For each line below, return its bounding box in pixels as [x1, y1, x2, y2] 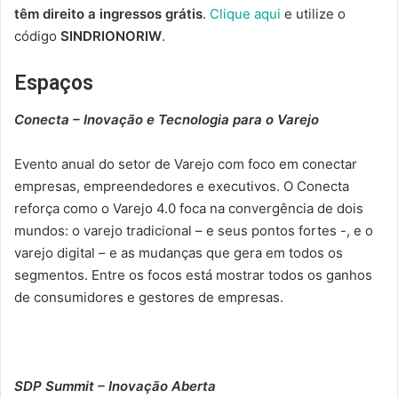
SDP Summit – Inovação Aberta [14, 377, 216, 394]
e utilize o [281, 5, 346, 23]
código [14, 28, 60, 45]
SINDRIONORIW [60, 28, 162, 45]
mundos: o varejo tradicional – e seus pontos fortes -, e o [14, 221, 373, 239]
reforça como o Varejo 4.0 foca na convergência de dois [14, 199, 363, 217]
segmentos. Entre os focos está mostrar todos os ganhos [14, 266, 372, 283]
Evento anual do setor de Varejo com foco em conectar [14, 155, 357, 172]
